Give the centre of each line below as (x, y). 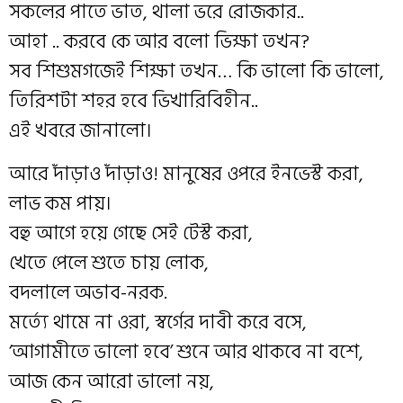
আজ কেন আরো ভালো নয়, (112, 381)
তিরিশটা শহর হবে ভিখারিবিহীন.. (134, 101)
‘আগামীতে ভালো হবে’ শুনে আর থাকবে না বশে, (186, 351)
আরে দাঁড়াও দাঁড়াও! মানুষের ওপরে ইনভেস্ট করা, (186, 173)
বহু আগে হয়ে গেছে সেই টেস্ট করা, (131, 233)
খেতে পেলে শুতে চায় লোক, (109, 262)
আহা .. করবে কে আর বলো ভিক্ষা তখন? (159, 42)
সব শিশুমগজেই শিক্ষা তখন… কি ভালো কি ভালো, (197, 72)
